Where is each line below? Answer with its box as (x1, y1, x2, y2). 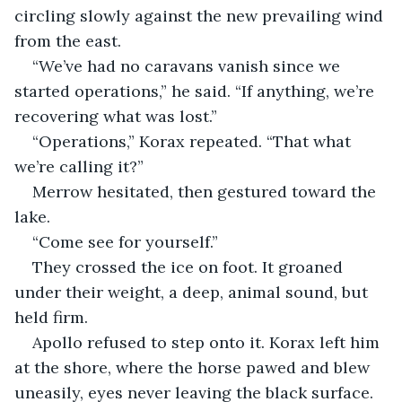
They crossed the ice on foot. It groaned (32, 256, 347, 277)
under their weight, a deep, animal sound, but (14, 281, 372, 302)
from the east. (14, 30, 121, 51)
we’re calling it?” (14, 155, 144, 177)
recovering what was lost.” (14, 105, 217, 127)
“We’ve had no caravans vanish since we (32, 55, 345, 76)
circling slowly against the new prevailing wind (14, 4, 388, 26)
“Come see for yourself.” (32, 231, 218, 252)
